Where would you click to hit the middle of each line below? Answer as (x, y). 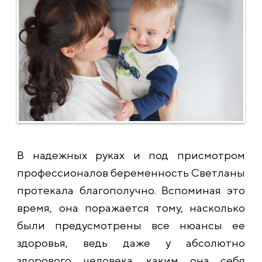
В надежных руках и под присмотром (131, 155)
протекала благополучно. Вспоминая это (131, 190)
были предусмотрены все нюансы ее (131, 225)
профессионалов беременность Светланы (131, 172)
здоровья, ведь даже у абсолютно (131, 242)
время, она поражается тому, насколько (131, 207)
